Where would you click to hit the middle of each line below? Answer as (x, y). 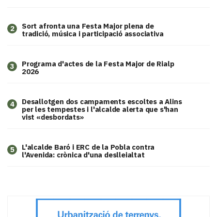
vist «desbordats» (53, 117)
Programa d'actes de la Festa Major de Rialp (98, 64)
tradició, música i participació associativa (93, 34)
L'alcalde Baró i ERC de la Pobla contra (88, 147)
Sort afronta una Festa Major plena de (88, 26)
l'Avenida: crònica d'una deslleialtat (83, 155)
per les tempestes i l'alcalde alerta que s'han (100, 109)
